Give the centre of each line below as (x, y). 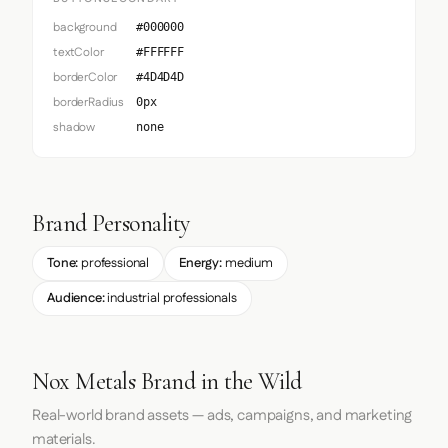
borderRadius (89, 102)
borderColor (85, 77)
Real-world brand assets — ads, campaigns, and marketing (222, 415)
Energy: (201, 263)
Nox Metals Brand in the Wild (167, 381)
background (85, 27)
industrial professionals (170, 298)
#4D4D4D (160, 77)
